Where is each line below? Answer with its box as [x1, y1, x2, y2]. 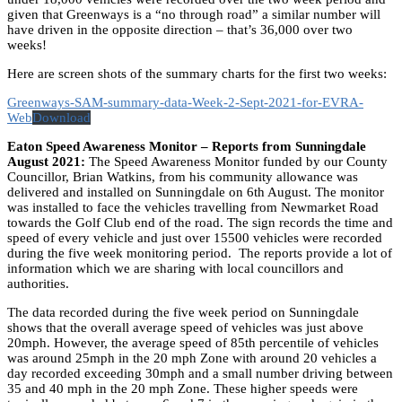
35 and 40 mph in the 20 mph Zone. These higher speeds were [7, 380, 358, 396]
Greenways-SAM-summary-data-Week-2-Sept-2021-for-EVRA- [7, 94, 363, 109]
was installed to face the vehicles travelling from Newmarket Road [7, 199, 379, 214]
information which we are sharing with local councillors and [7, 260, 344, 275]
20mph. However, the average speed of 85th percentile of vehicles [7, 335, 379, 350]
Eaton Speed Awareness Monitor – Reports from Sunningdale [7, 138, 366, 153]
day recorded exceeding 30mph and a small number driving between [7, 365, 393, 380]
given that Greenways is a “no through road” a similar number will [7, 6, 380, 22]
